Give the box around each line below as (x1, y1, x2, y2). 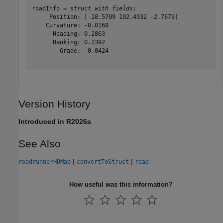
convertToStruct (77, 158, 129, 166)
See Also (18, 138, 61, 150)
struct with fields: (70, 4, 136, 12)
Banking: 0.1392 (31, 38, 105, 46)
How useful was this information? (69, 181, 173, 189)
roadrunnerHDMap (18, 158, 71, 166)
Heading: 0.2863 (31, 30, 105, 37)
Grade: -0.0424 (31, 47, 109, 54)
